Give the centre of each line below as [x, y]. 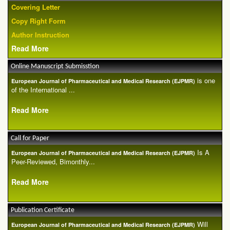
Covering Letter [36, 7]
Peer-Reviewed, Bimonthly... [53, 162]
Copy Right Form [39, 21]
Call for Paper [30, 139]
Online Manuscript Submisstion [55, 67]
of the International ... [43, 90]
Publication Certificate [43, 210]
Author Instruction [40, 35]
